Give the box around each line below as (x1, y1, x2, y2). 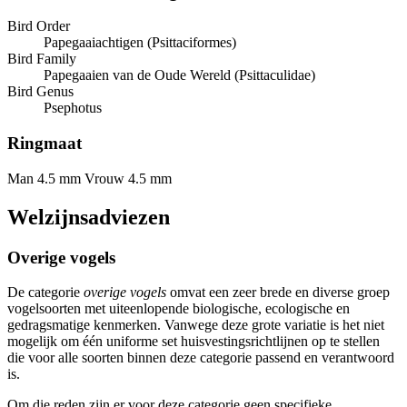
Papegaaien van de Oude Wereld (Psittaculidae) (44, 67, 315, 84)
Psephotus (44, 100, 102, 116)
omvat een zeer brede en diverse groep (166, 284, 390, 301)
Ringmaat (7, 134, 82, 154)
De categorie (7, 284, 84, 301)
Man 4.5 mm (7, 170, 81, 186)
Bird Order (7, 18, 70, 35)
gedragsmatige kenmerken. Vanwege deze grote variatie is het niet (7, 317, 384, 333)
